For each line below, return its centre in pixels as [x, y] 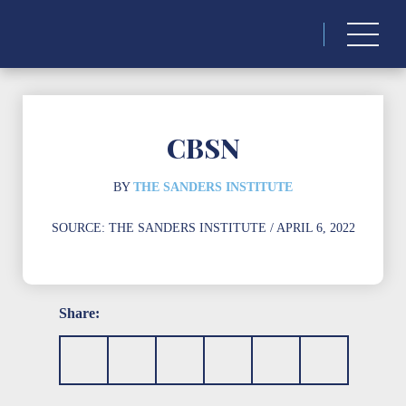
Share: [79, 313]
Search [344, 16]
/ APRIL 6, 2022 [310, 228]
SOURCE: [80, 228]
